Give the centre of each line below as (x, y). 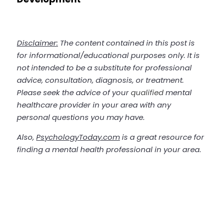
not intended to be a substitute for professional (104, 68)
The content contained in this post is (126, 43)
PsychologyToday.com (78, 137)
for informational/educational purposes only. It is (108, 55)
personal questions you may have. (82, 117)
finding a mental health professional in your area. (109, 149)
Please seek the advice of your (74, 92)
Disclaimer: (37, 43)
